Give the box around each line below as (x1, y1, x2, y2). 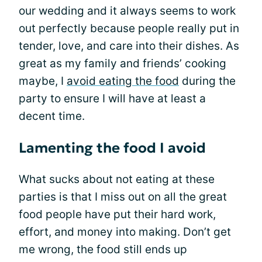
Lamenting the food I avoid (19, 139, 206, 157)
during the (179, 74, 236, 88)
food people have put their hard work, (19, 207, 216, 221)
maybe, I (19, 74, 67, 88)
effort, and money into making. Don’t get (19, 225, 231, 239)
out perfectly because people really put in (19, 21, 239, 35)
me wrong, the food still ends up (19, 242, 187, 256)
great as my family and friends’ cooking (19, 56, 226, 70)
